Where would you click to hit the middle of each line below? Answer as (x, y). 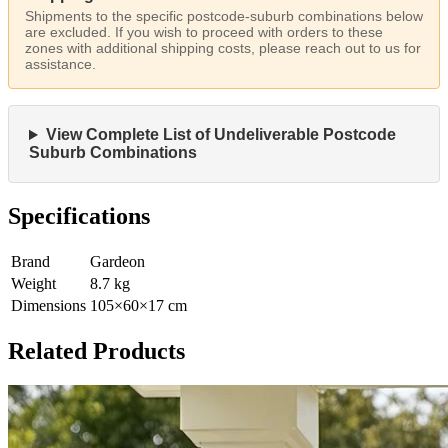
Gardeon (117, 262)
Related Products (96, 350)
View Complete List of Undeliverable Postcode (220, 135)
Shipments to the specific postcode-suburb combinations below (224, 16)
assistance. (60, 64)
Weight (33, 284)
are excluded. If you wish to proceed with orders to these (204, 32)
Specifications (79, 216)
